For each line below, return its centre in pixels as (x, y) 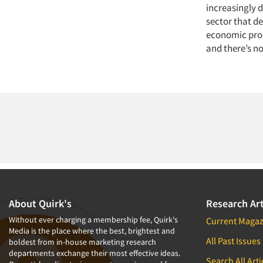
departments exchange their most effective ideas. (95, 253)
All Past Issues (233, 241)
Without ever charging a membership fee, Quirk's (93, 220)
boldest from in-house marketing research (82, 242)
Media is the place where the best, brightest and (92, 231)
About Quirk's (40, 203)
